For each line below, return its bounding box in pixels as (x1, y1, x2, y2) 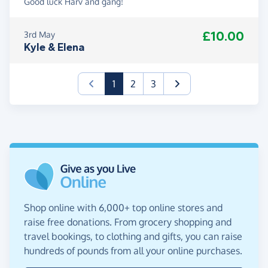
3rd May (24, 29, 55, 40)
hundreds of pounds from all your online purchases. (24, 245, 242, 257)
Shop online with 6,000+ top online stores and (24, 202, 223, 214)
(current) (114, 77, 153, 90)
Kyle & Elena (24, 41, 85, 54)
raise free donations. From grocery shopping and (24, 216, 232, 229)
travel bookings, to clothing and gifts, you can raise (24, 230, 242, 243)
